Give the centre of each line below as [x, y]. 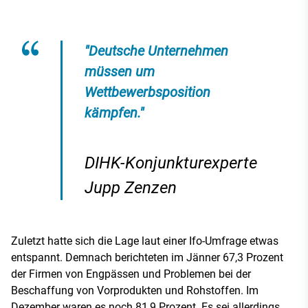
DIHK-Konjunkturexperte [171, 163]
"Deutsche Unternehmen [156, 51]
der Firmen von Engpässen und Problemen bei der [131, 274]
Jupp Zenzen [131, 187]
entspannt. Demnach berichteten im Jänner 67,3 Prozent [147, 257]
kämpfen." [114, 112]
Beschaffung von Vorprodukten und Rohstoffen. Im [135, 290]
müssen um [120, 71]
